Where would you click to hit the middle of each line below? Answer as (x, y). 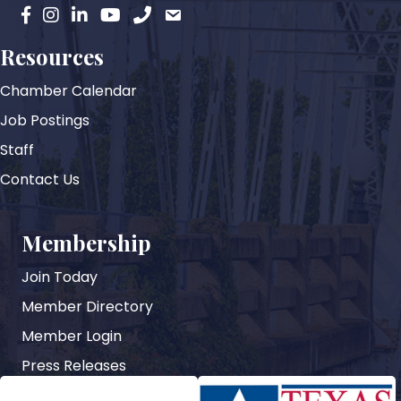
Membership (86, 242)
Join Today (60, 277)
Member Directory (87, 306)
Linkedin (98, 15)
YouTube (130, 15)
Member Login (72, 336)
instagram (78, 15)
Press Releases (74, 365)
